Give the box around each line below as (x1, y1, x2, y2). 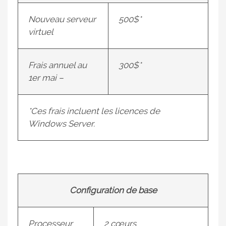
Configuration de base (69, 185, 157, 195)
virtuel (28, 27, 53, 37)
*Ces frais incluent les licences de (28, 106, 160, 116)
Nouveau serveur (28, 14, 96, 24)
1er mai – (28, 73, 64, 83)
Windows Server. (28, 119, 95, 129)
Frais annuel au (28, 60, 87, 70)
